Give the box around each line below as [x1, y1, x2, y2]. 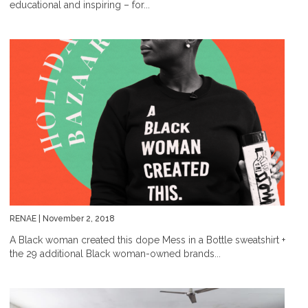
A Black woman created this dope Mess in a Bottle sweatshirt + [10, 234, 285, 245]
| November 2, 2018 [36, 214, 115, 223]
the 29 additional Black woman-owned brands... [10, 248, 221, 259]
